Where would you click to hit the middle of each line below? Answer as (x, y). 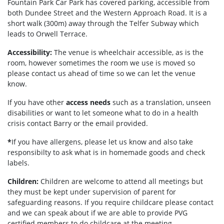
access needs (89, 102)
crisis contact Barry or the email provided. (79, 123)
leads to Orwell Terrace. (47, 34)
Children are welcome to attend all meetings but (122, 181)
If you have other (37, 102)
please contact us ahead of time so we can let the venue (101, 73)
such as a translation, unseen (162, 102)
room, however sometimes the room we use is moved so (101, 63)
